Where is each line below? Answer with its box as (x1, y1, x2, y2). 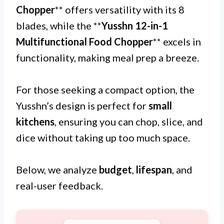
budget (99, 163, 132, 175)
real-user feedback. (16, 179, 103, 191)
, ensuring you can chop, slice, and (54, 115, 203, 127)
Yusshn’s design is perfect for (16, 99, 148, 111)
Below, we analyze (16, 163, 99, 175)
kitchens (16, 115, 54, 127)
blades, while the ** (16, 19, 101, 31)
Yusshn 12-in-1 (101, 19, 168, 31)
